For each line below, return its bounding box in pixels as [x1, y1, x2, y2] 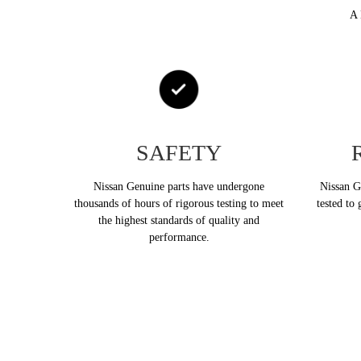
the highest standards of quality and [98, 214, 259, 226]
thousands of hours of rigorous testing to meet [74, 197, 284, 210]
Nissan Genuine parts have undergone [93, 180, 264, 193]
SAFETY [136, 139, 222, 165]
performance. [148, 230, 210, 243]
